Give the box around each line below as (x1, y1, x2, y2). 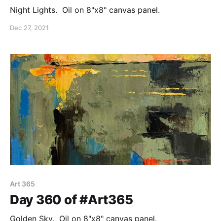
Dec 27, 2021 (10, 24, 49, 32)
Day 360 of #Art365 (10, 191, 133, 207)
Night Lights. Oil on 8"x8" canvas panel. (10, 5, 160, 15)
